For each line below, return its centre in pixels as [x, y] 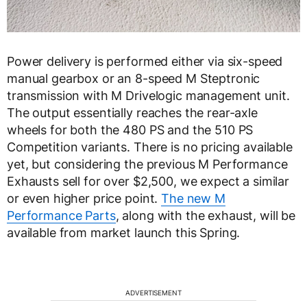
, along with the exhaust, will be [206, 216]
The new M [193, 199]
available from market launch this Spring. [124, 233]
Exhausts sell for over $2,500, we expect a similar [148, 182]
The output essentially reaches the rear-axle [132, 113]
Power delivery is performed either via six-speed [145, 62]
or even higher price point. [84, 199]
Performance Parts [61, 216]
